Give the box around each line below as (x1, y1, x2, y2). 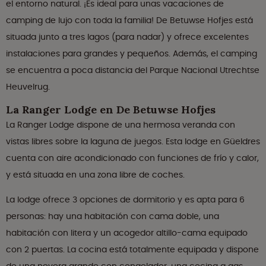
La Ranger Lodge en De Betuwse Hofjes (6, 103, 216, 117)
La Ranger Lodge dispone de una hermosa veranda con (6, 119, 235, 131)
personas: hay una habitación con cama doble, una (6, 210, 219, 223)
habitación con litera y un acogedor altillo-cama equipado (6, 227, 248, 239)
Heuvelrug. (6, 81, 50, 93)
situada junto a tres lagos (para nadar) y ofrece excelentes (6, 31, 249, 43)
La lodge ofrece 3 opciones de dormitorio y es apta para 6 (6, 194, 245, 206)
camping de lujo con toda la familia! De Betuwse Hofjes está (6, 14, 253, 27)
